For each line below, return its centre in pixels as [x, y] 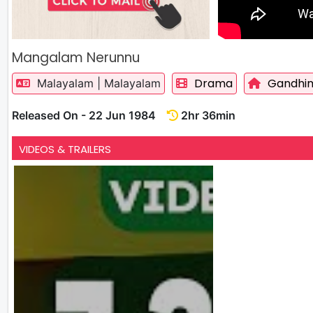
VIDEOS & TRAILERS [65, 149]
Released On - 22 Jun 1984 [89, 115]
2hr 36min [207, 115]
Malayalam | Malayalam [97, 83]
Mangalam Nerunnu [76, 57]
